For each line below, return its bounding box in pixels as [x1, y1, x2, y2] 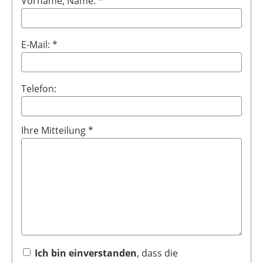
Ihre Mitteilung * [21, 124, 93, 137]
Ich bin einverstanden [35, 247, 137, 260]
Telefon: [21, 82, 56, 96]
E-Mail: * [21, 38, 58, 52]
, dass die [137, 247, 178, 260]
